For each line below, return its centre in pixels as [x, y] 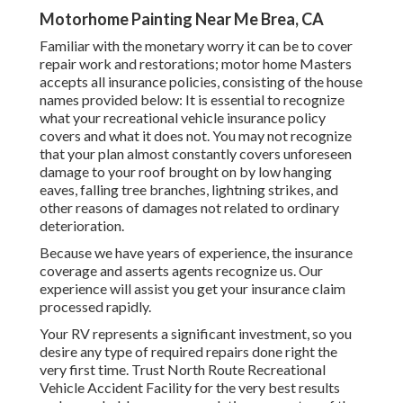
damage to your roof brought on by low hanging [186, 172]
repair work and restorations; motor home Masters [196, 64]
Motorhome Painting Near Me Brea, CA [182, 19]
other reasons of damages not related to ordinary [189, 208]
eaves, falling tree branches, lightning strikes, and [189, 190]
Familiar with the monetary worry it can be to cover [196, 46]
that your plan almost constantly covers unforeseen [196, 154]
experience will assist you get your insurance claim [193, 289]
